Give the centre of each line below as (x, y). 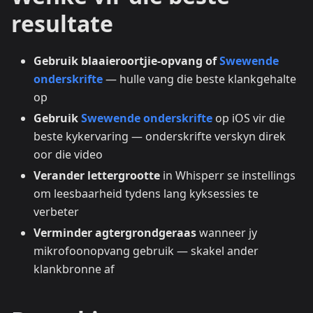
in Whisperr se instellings (228, 176)
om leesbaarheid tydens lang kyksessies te (146, 194)
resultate (62, 24)
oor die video (68, 155)
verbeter (56, 212)
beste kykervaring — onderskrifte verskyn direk (160, 137)
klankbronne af (74, 269)
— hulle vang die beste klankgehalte (199, 79)
